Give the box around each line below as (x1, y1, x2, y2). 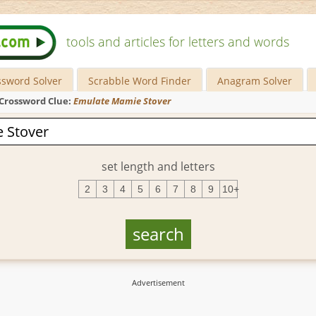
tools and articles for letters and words (66, 33, 289, 50)
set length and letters (101, 158, 215, 174)
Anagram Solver (217, 74, 293, 87)
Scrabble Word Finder (88, 74, 192, 87)
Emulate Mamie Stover (73, 95, 171, 107)
